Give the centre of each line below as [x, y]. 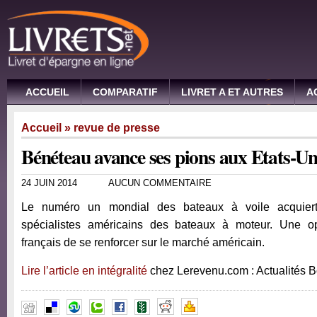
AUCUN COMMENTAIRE [160, 183]
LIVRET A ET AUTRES [232, 92]
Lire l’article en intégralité [84, 271]
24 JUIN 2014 [49, 183]
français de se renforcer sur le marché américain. [144, 242]
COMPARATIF [125, 92]
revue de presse [117, 128]
